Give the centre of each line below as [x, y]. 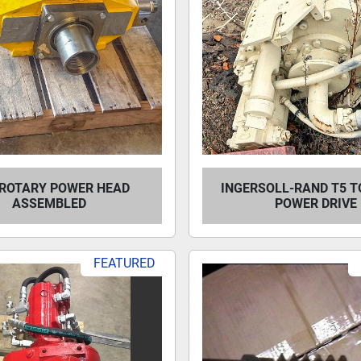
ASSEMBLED [49, 203]
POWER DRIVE [315, 203]
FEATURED [125, 263]
